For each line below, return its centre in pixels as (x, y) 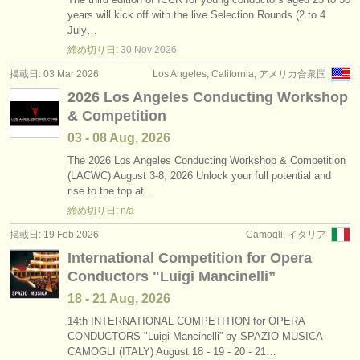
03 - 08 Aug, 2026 (119, 138)
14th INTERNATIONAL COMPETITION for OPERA (186, 321)
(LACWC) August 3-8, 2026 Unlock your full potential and (199, 176)
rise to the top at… (111, 191)
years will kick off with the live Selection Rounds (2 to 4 (196, 15)
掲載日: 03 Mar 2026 (54, 74)
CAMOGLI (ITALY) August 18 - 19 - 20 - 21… (172, 352)
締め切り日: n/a (101, 211)
